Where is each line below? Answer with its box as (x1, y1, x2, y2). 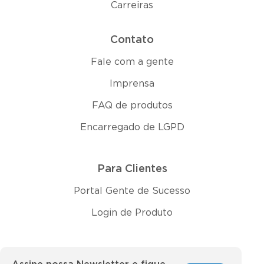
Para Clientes (97, 163, 167, 174)
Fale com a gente (90, 57, 174, 67)
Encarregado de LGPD (80, 122, 184, 132)
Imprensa (110, 78, 154, 88)
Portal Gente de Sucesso (74, 186, 190, 196)
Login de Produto (91, 207, 173, 217)
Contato (110, 34, 154, 45)
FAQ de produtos (91, 100, 173, 110)
